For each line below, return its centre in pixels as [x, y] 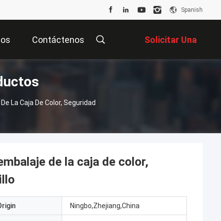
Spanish [192, 10]
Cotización [175, 79]
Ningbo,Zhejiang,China [105, 206]
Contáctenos [58, 40]
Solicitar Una [171, 40]
